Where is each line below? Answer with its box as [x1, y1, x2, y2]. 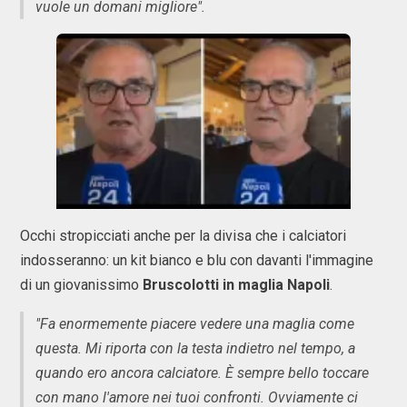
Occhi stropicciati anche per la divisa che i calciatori [20, 226, 346, 244]
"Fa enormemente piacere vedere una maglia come [35, 314, 354, 333]
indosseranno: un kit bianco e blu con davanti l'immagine [20, 251, 373, 269]
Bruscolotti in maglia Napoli [143, 275, 330, 293]
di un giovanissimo [20, 275, 143, 293]
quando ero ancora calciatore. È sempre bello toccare [35, 363, 369, 382]
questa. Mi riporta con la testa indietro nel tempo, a [35, 339, 355, 357]
